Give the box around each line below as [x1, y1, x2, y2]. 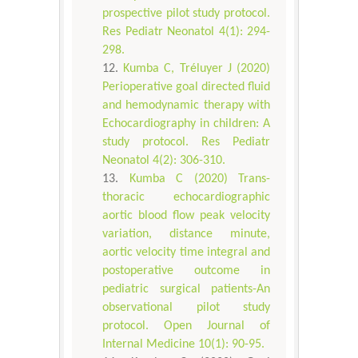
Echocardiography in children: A [102, 117, 270, 131]
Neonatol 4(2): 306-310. [102, 154, 225, 168]
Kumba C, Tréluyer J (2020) [123, 62, 271, 76]
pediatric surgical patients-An [102, 283, 270, 296]
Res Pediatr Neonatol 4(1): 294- [102, 26, 270, 39]
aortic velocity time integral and [102, 246, 270, 260]
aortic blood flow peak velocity [102, 209, 270, 223]
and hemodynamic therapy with [102, 99, 270, 113]
